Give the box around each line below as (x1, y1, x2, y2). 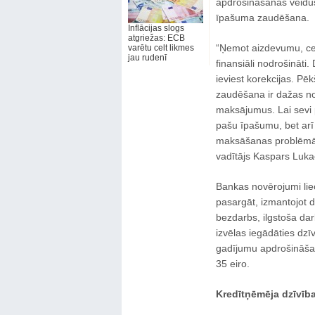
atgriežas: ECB (127, 33, 185, 43)
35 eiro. (215, 258, 250, 269)
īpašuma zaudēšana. (215, 12, 309, 23)
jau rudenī (127, 53, 167, 63)
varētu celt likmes (127, 43, 194, 53)
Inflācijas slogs (127, 23, 184, 33)
